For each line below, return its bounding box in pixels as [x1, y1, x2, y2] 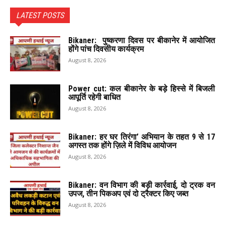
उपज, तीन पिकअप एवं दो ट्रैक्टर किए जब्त [68, 189, 188, 199]
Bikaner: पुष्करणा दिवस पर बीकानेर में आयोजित [68, 36, 215, 46]
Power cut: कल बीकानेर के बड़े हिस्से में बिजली [68, 84, 215, 94]
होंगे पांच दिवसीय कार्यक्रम [68, 44, 144, 54]
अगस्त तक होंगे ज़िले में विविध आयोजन [68, 141, 176, 151]
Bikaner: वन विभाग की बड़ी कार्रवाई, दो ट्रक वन [68, 180, 215, 190]
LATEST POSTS [16, 11, 64, 21]
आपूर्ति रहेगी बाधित [68, 92, 121, 102]
